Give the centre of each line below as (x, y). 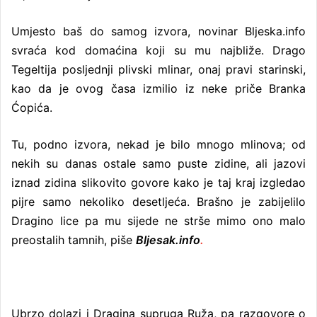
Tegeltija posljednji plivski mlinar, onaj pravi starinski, (158, 69)
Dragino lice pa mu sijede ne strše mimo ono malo (158, 220)
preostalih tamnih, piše (74, 240)
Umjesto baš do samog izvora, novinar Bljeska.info (158, 31)
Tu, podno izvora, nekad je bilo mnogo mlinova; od (158, 144)
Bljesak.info (168, 240)
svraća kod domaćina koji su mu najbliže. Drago (158, 50)
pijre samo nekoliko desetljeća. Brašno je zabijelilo (158, 201)
